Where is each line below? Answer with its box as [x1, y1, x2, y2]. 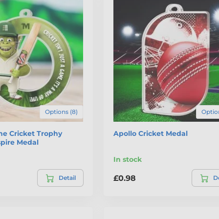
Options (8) [44, 108, 78, 116]
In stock [113, 155, 142, 164]
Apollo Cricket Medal [113, 129, 188, 138]
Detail [58, 174, 76, 182]
